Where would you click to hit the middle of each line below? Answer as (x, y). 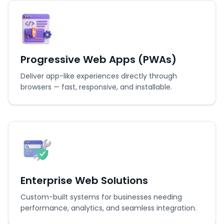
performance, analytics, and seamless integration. (108, 208)
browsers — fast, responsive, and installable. (96, 87)
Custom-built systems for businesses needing (101, 197)
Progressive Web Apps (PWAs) (98, 59)
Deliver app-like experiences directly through (99, 76)
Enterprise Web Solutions (84, 180)
